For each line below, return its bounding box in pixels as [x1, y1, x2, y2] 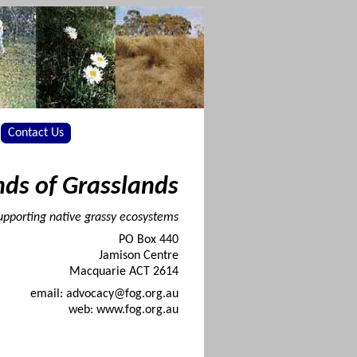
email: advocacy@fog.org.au [30, 287, 178, 300]
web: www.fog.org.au [69, 303, 178, 316]
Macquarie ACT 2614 [69, 265, 178, 278]
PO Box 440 [119, 233, 178, 246]
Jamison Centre [99, 249, 178, 262]
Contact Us [8, 126, 64, 139]
